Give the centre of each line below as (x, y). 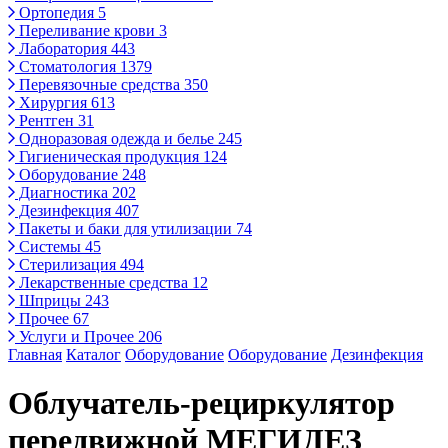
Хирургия (53, 102)
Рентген (46, 120)
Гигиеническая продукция (109, 156)
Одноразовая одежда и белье (116, 138)
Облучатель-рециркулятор (201, 403)
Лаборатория (63, 48)
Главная (35, 354)
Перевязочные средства (99, 84)
